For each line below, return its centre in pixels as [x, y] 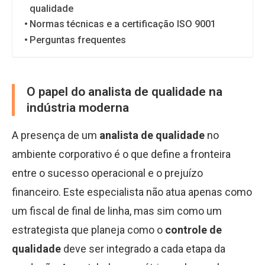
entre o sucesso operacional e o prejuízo [107, 173]
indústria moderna [78, 108]
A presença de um [56, 135]
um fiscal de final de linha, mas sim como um [117, 211]
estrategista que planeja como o [88, 230]
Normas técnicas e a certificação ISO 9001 [123, 24]
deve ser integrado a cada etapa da [143, 249]
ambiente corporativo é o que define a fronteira [121, 154]
